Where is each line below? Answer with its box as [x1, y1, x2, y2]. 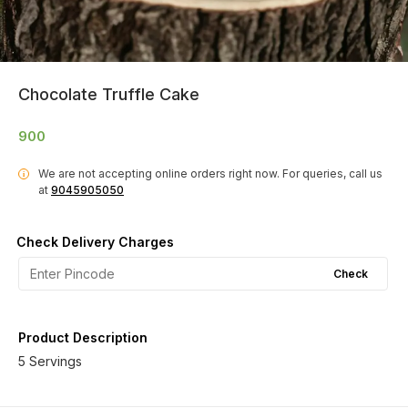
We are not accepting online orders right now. [38, 167, 280, 180]
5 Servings [18, 353, 82, 369]
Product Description [18, 330, 148, 345]
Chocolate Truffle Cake [18, 85, 199, 104]
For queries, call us [282, 167, 382, 180]
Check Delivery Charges [16, 234, 174, 250]
